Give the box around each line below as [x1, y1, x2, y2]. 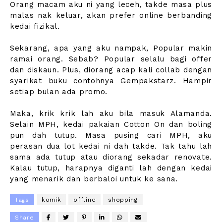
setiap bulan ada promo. [10, 87, 108, 97]
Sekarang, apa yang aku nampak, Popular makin [10, 44, 212, 53]
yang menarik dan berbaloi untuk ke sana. [10, 174, 178, 184]
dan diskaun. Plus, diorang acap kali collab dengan [10, 65, 213, 75]
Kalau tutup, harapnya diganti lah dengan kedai [10, 164, 212, 173]
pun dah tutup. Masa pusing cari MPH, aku [10, 131, 212, 140]
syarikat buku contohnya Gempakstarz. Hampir [10, 76, 212, 86]
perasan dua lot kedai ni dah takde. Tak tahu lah [10, 142, 212, 151]
